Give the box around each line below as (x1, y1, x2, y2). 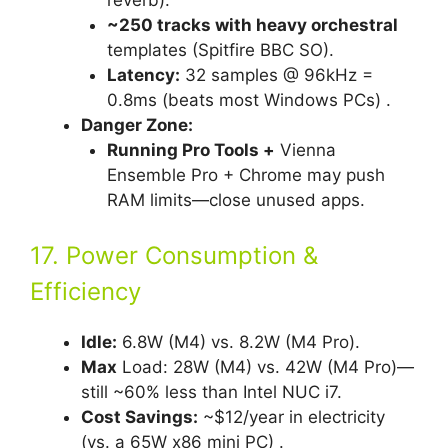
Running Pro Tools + (106, 139, 275, 160)
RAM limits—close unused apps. (106, 189, 365, 210)
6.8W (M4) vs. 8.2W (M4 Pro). (117, 332, 360, 353)
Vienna (274, 139, 336, 160)
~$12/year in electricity (198, 407, 385, 428)
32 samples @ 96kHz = (179, 64, 373, 85)
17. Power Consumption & (30, 241, 318, 271)
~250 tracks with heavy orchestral (106, 14, 398, 35)
